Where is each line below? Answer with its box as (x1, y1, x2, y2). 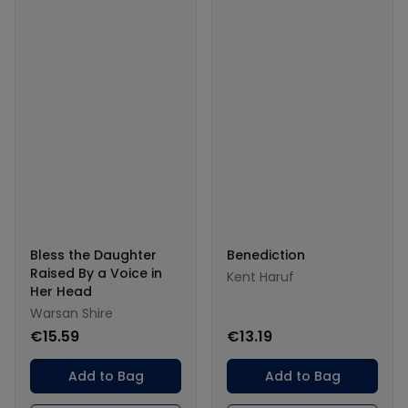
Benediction (227, 245, 305, 264)
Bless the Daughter (30, 245, 157, 264)
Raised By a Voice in (30, 263, 162, 282)
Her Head (30, 281, 92, 301)
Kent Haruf (227, 267, 294, 286)
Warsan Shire (30, 303, 113, 322)
